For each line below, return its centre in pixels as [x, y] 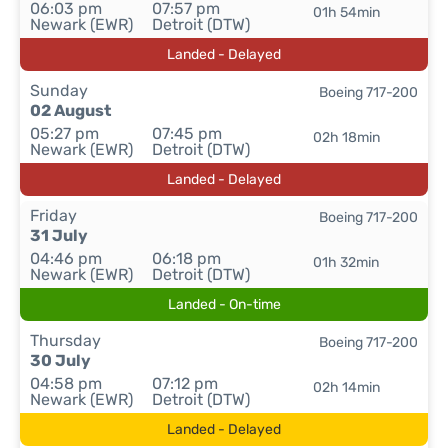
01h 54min [346, 12]
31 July [59, 235]
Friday [53, 215]
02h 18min [346, 137]
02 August [70, 110]
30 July [60, 360]
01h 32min [346, 262]
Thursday [65, 340]
